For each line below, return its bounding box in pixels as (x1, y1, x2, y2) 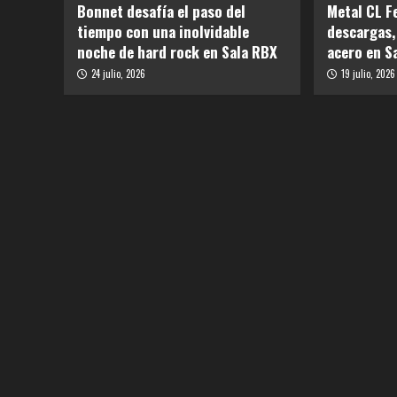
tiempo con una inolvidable (77, 20, 249, 43)
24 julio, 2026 (91, 66, 145, 82)
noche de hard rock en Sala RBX (77, 41, 277, 64)
